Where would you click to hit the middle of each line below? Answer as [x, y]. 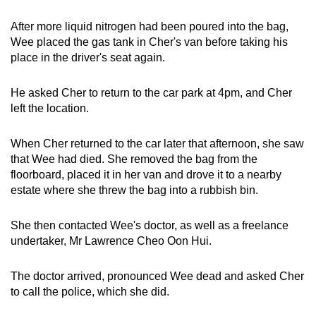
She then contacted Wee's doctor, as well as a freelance [150, 225]
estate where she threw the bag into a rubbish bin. [134, 190]
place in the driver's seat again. [89, 57]
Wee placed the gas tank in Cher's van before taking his [149, 42]
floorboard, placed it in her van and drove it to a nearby [146, 174]
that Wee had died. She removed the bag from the [134, 159]
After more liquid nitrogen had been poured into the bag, [150, 26]
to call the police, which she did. [90, 291]
